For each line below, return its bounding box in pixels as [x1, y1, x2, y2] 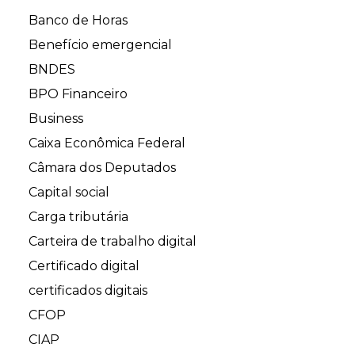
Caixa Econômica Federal [29, 136, 185, 151]
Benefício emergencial [29, 37, 172, 53]
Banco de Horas [29, 13, 128, 29]
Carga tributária [29, 209, 128, 225]
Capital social [29, 185, 109, 200]
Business [29, 111, 83, 127]
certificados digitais [29, 283, 147, 299]
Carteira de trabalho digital [29, 234, 197, 250]
